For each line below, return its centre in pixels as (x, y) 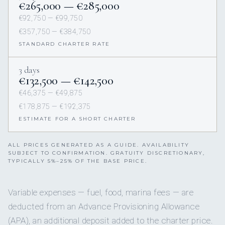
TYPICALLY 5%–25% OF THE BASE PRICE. (78, 161)
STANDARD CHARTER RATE (65, 44)
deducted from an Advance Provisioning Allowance (104, 206)
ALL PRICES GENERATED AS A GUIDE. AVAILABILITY (99, 145)
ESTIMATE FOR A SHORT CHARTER (77, 119)
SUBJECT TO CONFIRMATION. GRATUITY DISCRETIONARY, (107, 153)
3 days (29, 70)
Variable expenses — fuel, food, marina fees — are (101, 192)
